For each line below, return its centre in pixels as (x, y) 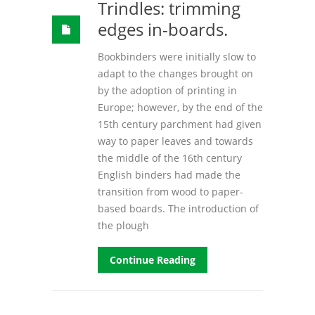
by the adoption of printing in (167, 90)
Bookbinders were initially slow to (177, 56)
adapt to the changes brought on (175, 73)
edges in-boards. (163, 29)
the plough (123, 225)
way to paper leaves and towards (175, 141)
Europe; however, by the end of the (180, 107)
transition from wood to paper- (171, 191)
